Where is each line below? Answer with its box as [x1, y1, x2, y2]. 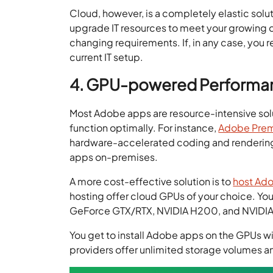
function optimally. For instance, [69, 121, 219, 134]
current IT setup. [69, 50, 144, 63]
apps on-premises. [69, 150, 158, 163]
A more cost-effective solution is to [69, 174, 233, 188]
